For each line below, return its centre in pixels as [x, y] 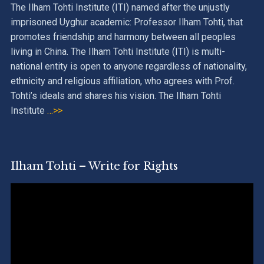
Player [23, 204]
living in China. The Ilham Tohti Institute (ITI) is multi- [118, 51]
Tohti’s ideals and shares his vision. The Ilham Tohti [115, 95]
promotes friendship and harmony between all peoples [123, 37]
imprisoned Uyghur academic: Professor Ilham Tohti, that [126, 22]
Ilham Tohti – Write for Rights [94, 166]
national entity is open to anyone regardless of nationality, [128, 66]
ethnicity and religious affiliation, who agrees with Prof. [122, 81]
